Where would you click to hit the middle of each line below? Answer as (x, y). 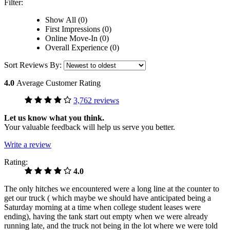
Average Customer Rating (59, 83)
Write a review (28, 145)
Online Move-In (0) (77, 39)
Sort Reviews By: (34, 65)
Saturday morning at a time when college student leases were (102, 207)
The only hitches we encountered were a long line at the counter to (112, 189)
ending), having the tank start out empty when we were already (106, 217)
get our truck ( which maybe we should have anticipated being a (108, 198)
